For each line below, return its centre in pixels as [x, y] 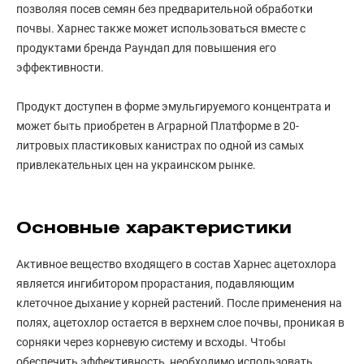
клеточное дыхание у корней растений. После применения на [179, 303]
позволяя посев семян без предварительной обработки [165, 9]
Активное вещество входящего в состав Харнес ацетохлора [176, 264]
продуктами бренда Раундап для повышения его [146, 48]
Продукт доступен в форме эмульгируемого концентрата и [173, 107]
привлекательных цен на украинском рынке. [136, 165]
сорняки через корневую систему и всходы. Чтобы [151, 342]
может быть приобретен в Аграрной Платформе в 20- [158, 126]
